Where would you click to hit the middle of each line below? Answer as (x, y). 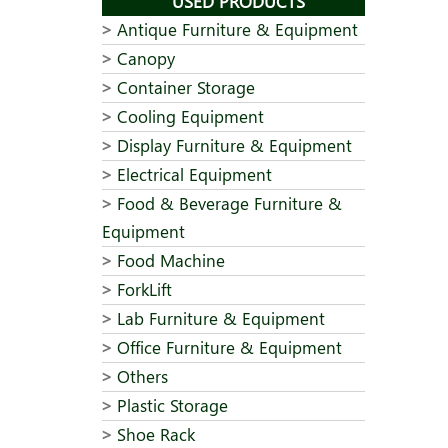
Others (142, 376)
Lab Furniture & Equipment (221, 318)
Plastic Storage (172, 405)
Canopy (146, 58)
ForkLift (144, 289)
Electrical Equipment (194, 174)
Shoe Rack (156, 434)
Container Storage (186, 87)
